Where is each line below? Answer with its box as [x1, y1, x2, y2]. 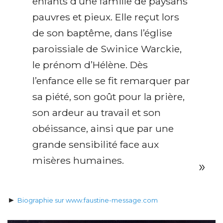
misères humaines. [32, 154, 124, 167]
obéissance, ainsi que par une [32, 122, 174, 135]
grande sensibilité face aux [32, 138, 159, 151]
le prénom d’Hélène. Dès [32, 59, 148, 71]
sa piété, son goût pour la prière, [32, 91, 185, 103]
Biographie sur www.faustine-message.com [17, 196, 159, 205]
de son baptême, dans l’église [32, 27, 172, 39]
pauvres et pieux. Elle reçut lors [32, 11, 179, 23]
